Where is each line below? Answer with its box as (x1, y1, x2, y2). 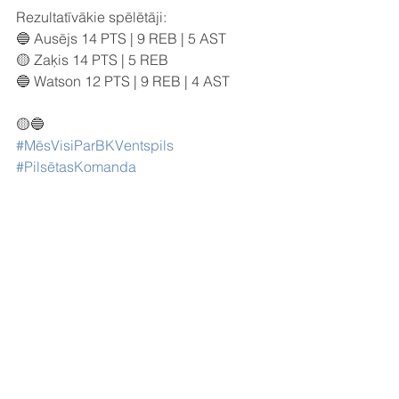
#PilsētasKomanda (16, 158, 136, 175)
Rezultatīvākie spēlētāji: (16, 8, 167, 26)
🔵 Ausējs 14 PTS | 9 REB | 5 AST (16, 29, 226, 47)
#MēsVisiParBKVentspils (16, 136, 174, 154)
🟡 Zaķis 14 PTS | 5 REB (16, 51, 168, 69)
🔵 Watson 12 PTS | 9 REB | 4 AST (16, 72, 230, 90)
